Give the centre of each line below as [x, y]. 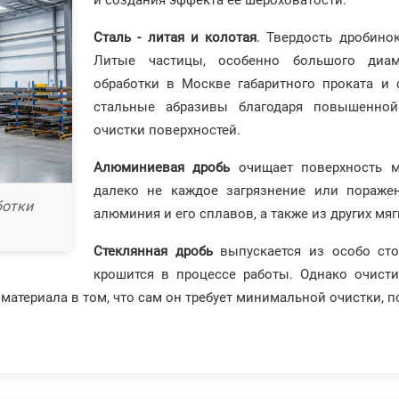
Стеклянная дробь [153, 252]
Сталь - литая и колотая [175, 38]
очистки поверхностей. [167, 130]
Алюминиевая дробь [162, 168]
